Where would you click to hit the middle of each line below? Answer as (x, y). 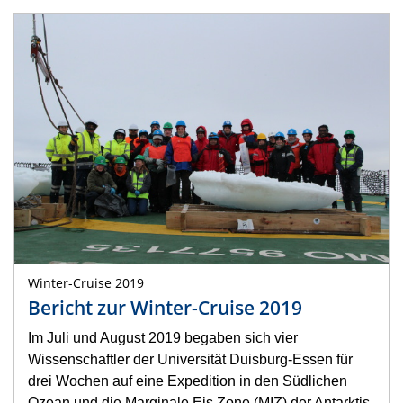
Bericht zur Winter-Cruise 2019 (165, 307)
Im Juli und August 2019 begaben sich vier (163, 337)
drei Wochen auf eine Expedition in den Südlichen (188, 381)
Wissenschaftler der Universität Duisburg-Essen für (190, 359)
